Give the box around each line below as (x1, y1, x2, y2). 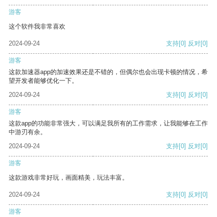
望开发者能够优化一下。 (9, 77, 78, 85)
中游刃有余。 (9, 128, 46, 136)
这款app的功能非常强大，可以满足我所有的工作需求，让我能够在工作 (9, 120, 208, 127)
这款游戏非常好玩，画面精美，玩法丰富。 (9, 174, 128, 182)
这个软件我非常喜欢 (9, 23, 65, 31)
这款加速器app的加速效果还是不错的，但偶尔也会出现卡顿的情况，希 (9, 68, 208, 76)
